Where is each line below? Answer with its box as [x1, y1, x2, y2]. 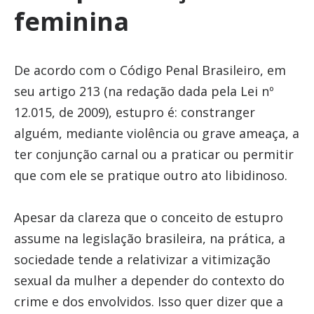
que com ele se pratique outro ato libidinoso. [13, 167, 287, 184]
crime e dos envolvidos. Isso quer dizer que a [13, 293, 283, 310]
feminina [13, 4, 129, 39]
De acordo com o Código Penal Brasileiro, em [13, 62, 286, 78]
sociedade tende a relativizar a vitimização [13, 251, 271, 268]
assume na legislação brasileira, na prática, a [13, 230, 285, 247]
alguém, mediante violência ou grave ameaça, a [13, 125, 299, 142]
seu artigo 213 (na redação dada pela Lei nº [13, 83, 274, 100]
